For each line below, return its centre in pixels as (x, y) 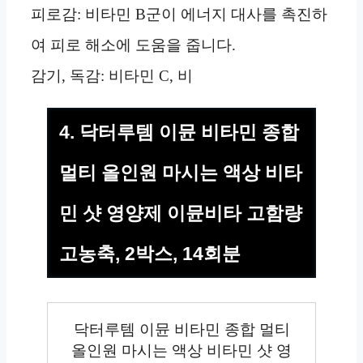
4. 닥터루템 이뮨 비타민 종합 (179, 132)
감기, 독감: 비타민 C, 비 (112, 75)
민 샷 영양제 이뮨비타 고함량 (181, 213)
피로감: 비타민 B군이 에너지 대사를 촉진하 (179, 14)
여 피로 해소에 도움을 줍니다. (133, 45)
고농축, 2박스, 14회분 (150, 253)
